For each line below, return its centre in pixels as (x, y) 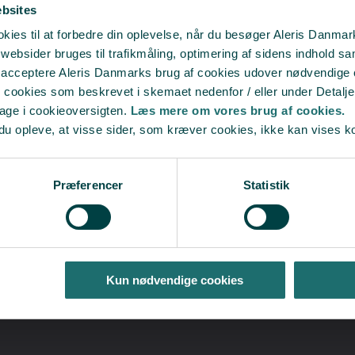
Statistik (266, 185)
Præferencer (88, 185)
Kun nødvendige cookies (175, 281)
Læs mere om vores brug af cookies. (238, 111)
